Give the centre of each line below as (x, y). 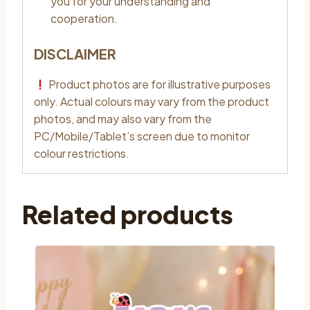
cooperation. (84, 19)
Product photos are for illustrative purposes (159, 84)
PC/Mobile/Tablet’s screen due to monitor (142, 136)
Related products (128, 215)
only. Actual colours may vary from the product (152, 102)
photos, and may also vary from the (123, 119)
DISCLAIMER (75, 54)
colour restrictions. (82, 154)
